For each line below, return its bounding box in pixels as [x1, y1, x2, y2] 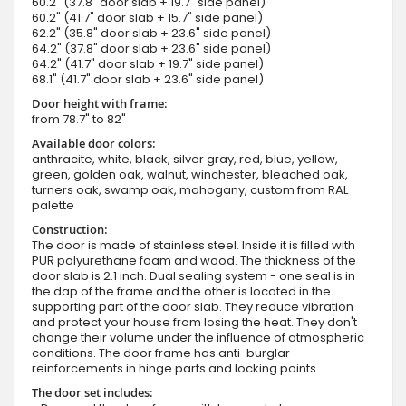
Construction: [32, 220, 108, 237]
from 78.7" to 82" [32, 110, 126, 128]
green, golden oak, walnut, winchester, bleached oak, [32, 165, 348, 183]
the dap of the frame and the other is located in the [32, 282, 331, 300]
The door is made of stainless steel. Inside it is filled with [32, 236, 355, 254]
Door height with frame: [32, 94, 168, 111]
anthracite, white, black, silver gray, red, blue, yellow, [32, 150, 338, 168]
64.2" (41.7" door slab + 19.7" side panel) [32, 54, 264, 72]
